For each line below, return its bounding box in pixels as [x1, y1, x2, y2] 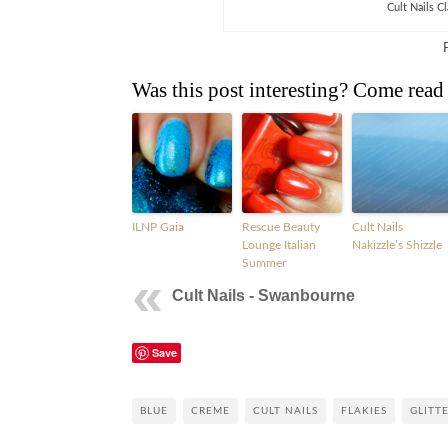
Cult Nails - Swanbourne [172, 286, 355, 304]
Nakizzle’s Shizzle [352, 238, 442, 251]
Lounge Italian [242, 238, 316, 251]
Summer [242, 256, 286, 269]
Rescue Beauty [242, 220, 320, 233]
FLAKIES [341, 405, 387, 416]
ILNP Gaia [132, 220, 184, 233]
